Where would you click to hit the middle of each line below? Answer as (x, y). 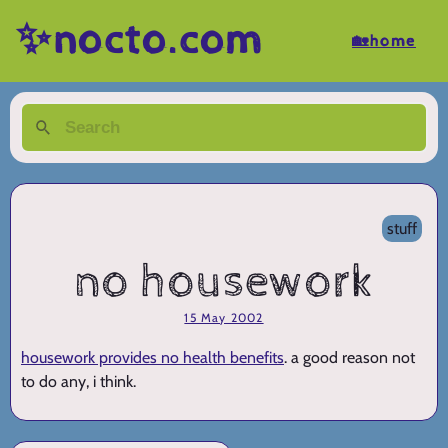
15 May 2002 (224, 318)
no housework (224, 282)
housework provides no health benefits (152, 358)
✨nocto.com (140, 40)
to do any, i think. (78, 382)
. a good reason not (349, 358)
